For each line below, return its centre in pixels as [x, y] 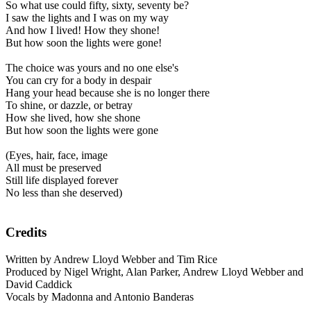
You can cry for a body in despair [78, 81]
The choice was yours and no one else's [92, 68]
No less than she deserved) [64, 193]
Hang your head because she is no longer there [108, 93]
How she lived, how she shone [73, 118]
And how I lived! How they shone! [83, 31]
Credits [26, 233]
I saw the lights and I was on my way [87, 18]
